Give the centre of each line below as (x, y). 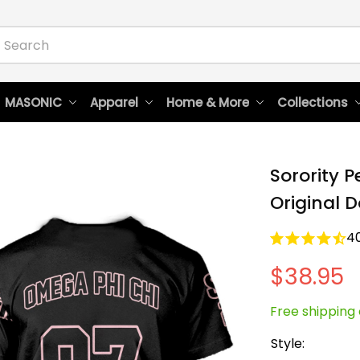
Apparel (114, 102)
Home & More (207, 102)
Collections (312, 102)
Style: (288, 344)
